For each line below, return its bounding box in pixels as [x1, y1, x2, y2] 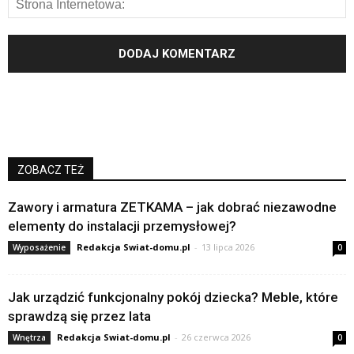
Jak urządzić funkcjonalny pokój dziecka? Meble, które [8, 288, 338, 305]
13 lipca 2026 [201, 240, 254, 253]
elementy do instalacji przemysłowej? [8, 217, 236, 234]
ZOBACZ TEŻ [17, 163, 84, 176]
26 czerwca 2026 [182, 330, 250, 343]
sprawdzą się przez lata [8, 307, 151, 324]
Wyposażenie [13, 241, 66, 253]
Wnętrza [13, 331, 46, 343]
